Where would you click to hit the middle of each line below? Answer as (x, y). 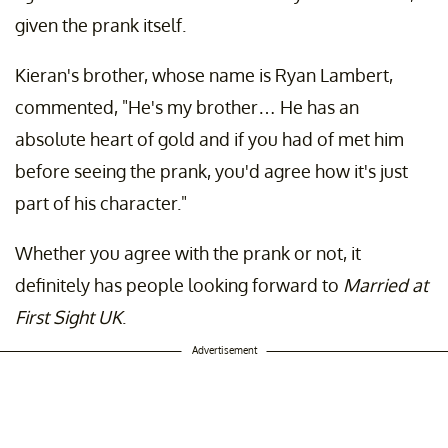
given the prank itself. (100, 25)
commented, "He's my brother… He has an (187, 107)
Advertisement (224, 350)
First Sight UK (68, 317)
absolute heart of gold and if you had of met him (209, 139)
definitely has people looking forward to (179, 285)
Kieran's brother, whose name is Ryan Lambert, (204, 75)
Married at (385, 285)
